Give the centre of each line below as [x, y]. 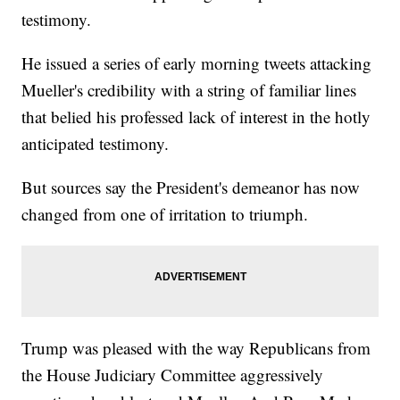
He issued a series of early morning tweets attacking [197, 63]
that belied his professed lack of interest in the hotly [196, 117]
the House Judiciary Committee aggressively [173, 375]
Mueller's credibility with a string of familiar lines [189, 90]
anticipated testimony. [96, 144]
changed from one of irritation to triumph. [165, 214]
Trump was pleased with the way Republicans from [196, 348]
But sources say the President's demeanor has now [191, 187]
